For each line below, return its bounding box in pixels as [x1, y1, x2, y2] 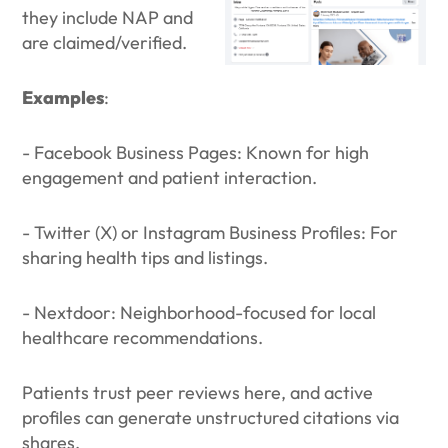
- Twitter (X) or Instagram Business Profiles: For [22, 221, 399, 244]
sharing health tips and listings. [22, 246, 269, 269]
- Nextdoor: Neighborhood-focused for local [22, 301, 377, 324]
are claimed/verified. [22, 31, 188, 54]
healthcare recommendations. [22, 326, 264, 349]
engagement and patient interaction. [22, 166, 318, 189]
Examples [22, 86, 105, 109]
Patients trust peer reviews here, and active [22, 381, 374, 404]
